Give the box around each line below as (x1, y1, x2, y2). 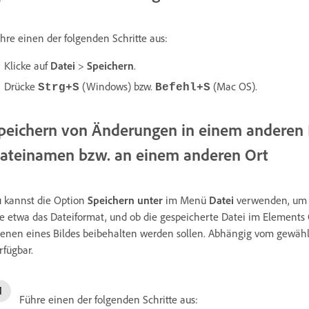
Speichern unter (88, 192, 163, 207)
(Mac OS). (210, 79, 257, 93)
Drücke (4, 79, 38, 93)
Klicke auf (4, 58, 50, 72)
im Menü (163, 192, 209, 207)
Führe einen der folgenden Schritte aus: (19, 292, 198, 306)
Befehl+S (155, 81, 210, 94)
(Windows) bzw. (79, 79, 155, 93)
